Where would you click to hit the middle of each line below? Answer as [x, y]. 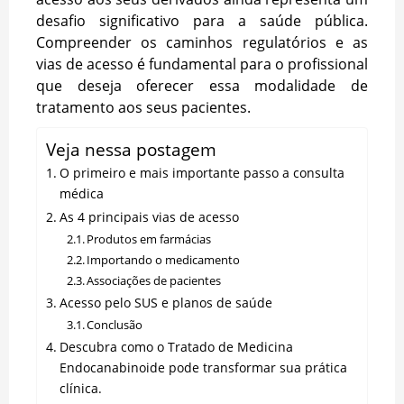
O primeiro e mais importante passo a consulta [202, 172]
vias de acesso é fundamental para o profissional [202, 64]
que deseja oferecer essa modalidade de [202, 85]
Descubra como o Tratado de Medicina [176, 346]
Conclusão [115, 324]
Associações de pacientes [154, 280]
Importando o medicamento [164, 259]
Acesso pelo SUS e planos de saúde [165, 302]
